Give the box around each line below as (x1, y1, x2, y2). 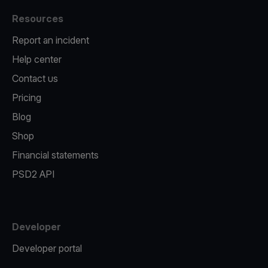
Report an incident (12, 34, 89, 46)
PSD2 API (12, 168, 54, 180)
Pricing (12, 92, 41, 103)
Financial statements (12, 149, 99, 161)
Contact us (12, 72, 58, 84)
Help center (12, 53, 62, 65)
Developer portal (12, 242, 82, 254)
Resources (12, 13, 63, 25)
